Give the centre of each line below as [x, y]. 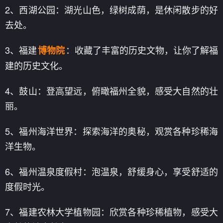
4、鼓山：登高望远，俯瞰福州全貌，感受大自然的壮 [111, 91]
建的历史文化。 [36, 65]
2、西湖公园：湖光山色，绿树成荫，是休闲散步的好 [111, 9]
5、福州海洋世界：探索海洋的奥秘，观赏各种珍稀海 [111, 131]
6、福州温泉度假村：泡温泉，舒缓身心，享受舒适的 [111, 171]
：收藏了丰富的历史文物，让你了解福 [142, 50]
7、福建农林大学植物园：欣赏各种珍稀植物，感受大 [111, 212]
